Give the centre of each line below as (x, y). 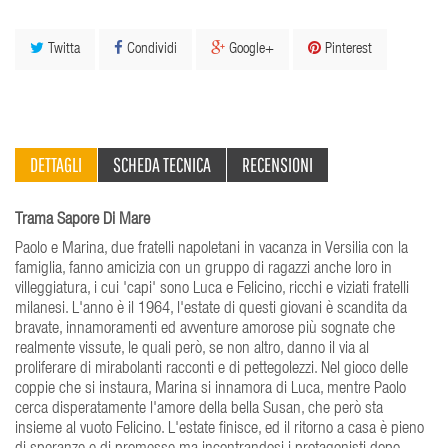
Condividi (150, 49)
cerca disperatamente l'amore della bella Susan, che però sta (199, 409)
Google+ (249, 49)
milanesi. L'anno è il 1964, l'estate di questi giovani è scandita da (211, 309)
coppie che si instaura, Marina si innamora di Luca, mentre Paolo (210, 389)
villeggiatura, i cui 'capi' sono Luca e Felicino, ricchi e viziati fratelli (212, 289)
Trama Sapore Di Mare (82, 220)
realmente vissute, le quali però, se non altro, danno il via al (192, 349)
